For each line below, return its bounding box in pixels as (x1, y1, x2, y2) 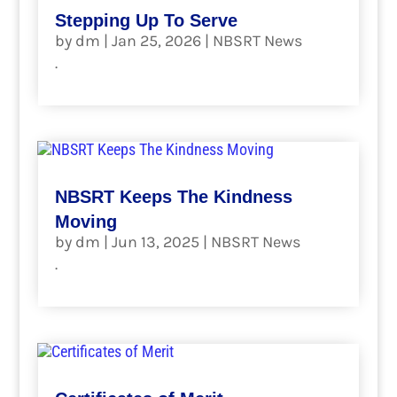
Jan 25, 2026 (111, 30, 201, 51)
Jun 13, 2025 (111, 232, 199, 253)
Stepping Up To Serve (54, 10, 237, 30)
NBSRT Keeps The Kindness (54, 187, 292, 207)
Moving (54, 212, 117, 232)
